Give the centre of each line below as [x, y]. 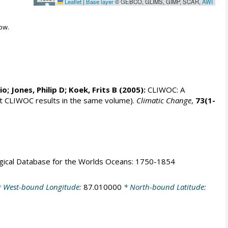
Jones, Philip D [38, 90]
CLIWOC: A [165, 90]
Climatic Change [164, 100]
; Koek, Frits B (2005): [105, 90]
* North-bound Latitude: [164, 187]
